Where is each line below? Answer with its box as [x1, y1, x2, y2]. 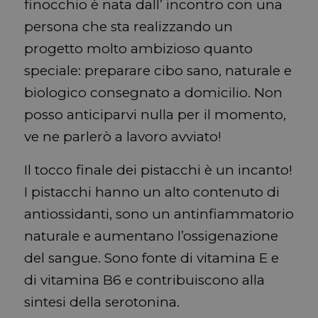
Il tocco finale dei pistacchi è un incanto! [23, 162, 292, 179]
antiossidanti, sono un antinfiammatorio [23, 206, 294, 223]
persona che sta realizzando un [23, 18, 233, 35]
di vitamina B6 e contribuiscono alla [23, 272, 265, 289]
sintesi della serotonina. [23, 294, 180, 311]
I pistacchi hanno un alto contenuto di [23, 184, 280, 201]
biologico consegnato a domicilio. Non [23, 84, 283, 101]
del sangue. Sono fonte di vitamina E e [23, 250, 279, 267]
